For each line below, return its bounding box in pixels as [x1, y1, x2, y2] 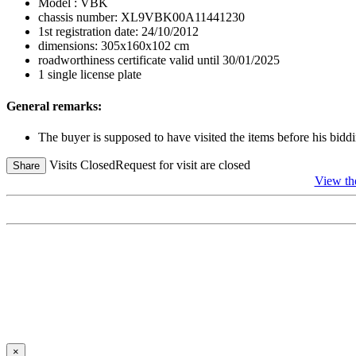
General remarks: [6, 99, 102, 113]
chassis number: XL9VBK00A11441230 [38, 10, 245, 25]
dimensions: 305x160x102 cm [38, 39, 189, 53]
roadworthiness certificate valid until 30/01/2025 [38, 53, 280, 68]
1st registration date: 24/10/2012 [38, 25, 199, 39]
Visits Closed [49, 157, 115, 172]
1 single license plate [38, 68, 141, 82]
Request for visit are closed [115, 157, 250, 172]
